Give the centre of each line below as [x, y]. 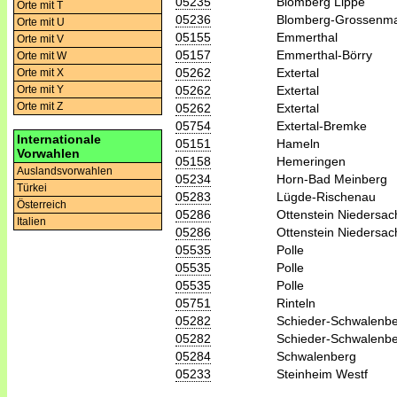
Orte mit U [41, 22]
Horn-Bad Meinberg [332, 179]
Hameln [298, 143]
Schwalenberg [316, 356]
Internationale [59, 139]
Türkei [32, 188]
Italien [31, 222]
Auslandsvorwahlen [65, 171]
